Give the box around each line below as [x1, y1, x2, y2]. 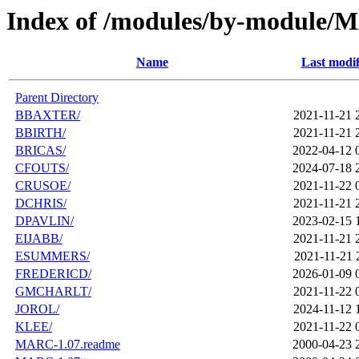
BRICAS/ [15, 143, 66, 158]
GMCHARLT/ [15, 284, 91, 299]
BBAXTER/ [15, 108, 80, 123]
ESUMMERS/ [15, 249, 90, 264]
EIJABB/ [15, 232, 63, 246]
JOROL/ [15, 302, 59, 317]
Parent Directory [15, 91, 99, 105]
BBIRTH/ [15, 126, 66, 140]
